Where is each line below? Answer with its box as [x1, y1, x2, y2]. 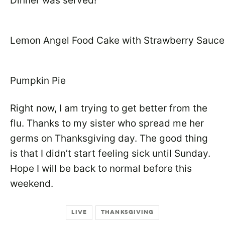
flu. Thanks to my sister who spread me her [10, 118, 204, 129]
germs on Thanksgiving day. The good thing [10, 133, 208, 144]
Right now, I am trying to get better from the [10, 102, 207, 114]
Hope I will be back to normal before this [10, 163, 192, 174]
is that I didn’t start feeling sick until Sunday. [10, 148, 210, 159]
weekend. [10, 178, 53, 189]
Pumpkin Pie [10, 75, 66, 86]
